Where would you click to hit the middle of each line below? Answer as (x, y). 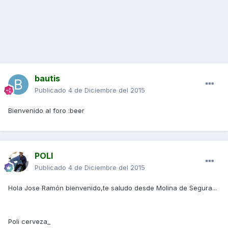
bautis (47, 79)
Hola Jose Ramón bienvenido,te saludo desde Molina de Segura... (112, 188)
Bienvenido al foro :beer (46, 111)
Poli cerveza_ (29, 222)
